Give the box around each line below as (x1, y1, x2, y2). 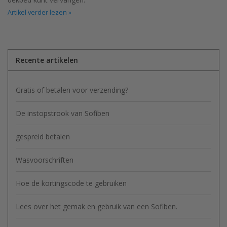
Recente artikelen (16, 55, 78, 65)
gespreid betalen (16, 131, 70, 141)
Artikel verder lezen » (8, 8, 71, 17)
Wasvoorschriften (16, 155, 73, 165)
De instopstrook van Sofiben (16, 108, 109, 118)
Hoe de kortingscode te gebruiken (16, 178, 127, 188)
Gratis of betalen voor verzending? (16, 85, 128, 95)
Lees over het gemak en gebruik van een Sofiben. (16, 201, 177, 211)
